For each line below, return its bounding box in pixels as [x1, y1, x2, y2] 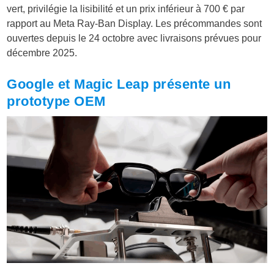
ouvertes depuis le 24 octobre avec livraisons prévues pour [7, 33, 262, 44]
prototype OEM [7, 94, 106, 109]
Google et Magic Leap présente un [7, 76, 231, 92]
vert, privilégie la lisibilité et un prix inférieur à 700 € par [7, 4, 245, 15]
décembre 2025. [7, 48, 78, 59]
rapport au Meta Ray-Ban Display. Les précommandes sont [7, 18, 262, 29]
